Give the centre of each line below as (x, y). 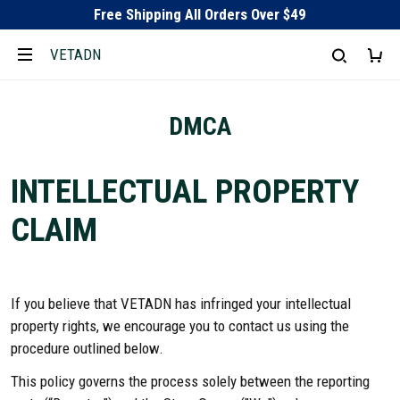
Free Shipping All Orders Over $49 (200, 14)
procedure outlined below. (87, 348)
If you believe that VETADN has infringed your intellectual (181, 304)
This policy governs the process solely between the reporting (190, 381)
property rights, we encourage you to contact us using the (180, 326)
